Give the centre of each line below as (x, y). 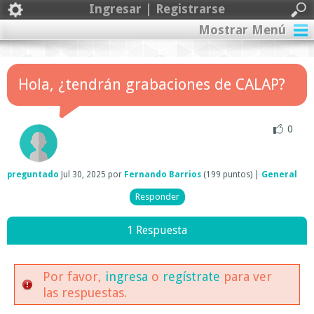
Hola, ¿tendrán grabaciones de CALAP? (152, 84)
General (279, 174)
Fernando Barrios (163, 174)
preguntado (33, 174)
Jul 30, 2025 (83, 174)
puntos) (238, 174)
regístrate (191, 277)
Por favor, (74, 277)
